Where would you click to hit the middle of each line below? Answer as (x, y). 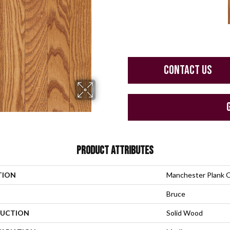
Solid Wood (185, 213)
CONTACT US (188, 70)
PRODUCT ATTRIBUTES (115, 151)
